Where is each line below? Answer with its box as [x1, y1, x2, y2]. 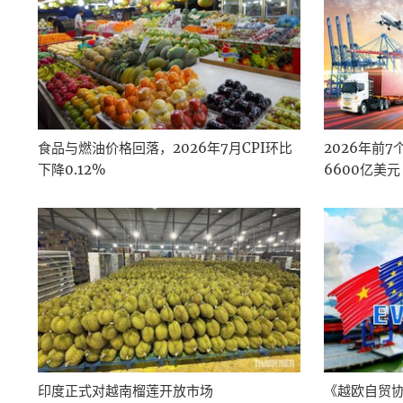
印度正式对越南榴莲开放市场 [38, 381, 213, 399]
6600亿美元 [324, 161, 401, 179]
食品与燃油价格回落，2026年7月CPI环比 [38, 139, 292, 157]
